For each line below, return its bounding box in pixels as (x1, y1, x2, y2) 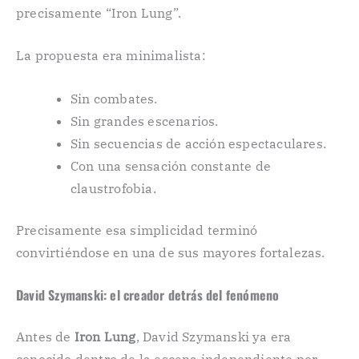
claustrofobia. (71, 179, 156, 196)
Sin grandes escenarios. (71, 112, 219, 129)
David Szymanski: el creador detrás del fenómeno (16, 285, 280, 305)
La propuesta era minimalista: (16, 47, 206, 64)
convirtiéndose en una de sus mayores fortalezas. (16, 244, 325, 260)
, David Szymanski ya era (135, 329, 292, 345)
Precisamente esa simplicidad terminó (16, 221, 258, 238)
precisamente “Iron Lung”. (16, 4, 181, 21)
